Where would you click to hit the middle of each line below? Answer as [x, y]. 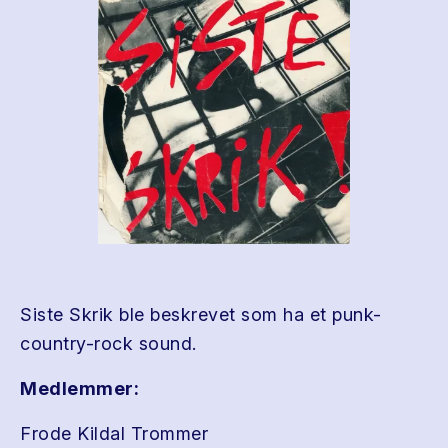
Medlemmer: [79, 388]
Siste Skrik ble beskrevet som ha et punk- [201, 314]
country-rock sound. [108, 343]
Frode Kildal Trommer [114, 433]
